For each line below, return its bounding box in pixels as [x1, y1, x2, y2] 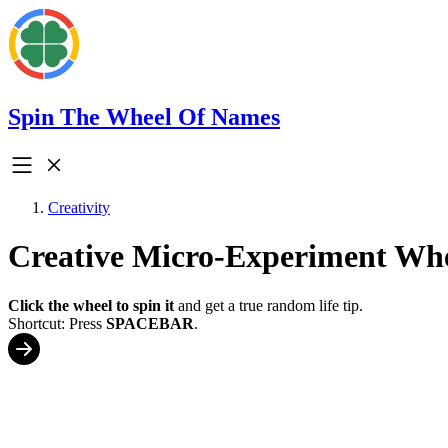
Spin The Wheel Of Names [8, 103, 280, 130]
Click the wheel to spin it [8, 296, 174, 314]
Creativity [48, 198, 110, 216]
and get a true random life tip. [174, 296, 363, 314]
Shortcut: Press [8, 314, 106, 332]
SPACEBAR [106, 314, 194, 332]
